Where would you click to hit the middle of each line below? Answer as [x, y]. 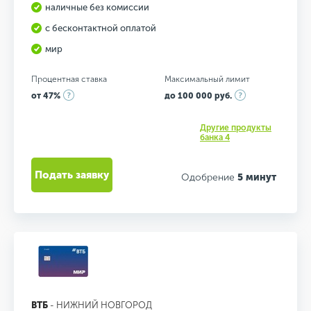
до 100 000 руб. [198, 96]
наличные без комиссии [97, 7]
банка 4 [215, 137]
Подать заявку [72, 175]
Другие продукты [236, 128]
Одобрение [209, 177]
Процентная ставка [69, 79]
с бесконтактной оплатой [101, 28]
